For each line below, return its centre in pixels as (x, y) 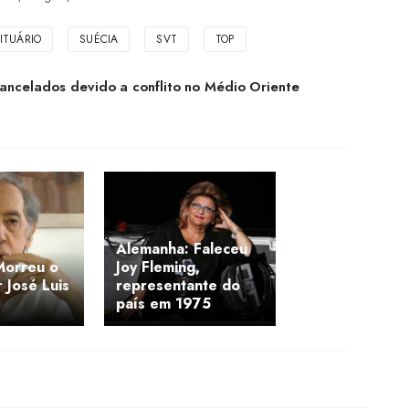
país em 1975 (163, 304)
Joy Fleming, (158, 267)
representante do (178, 286)
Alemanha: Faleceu (182, 249)
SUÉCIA (99, 40)
